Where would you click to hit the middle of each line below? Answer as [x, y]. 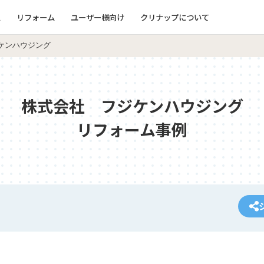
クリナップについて [174, 17]
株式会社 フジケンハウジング [132, 106]
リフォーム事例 [132, 129]
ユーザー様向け [97, 17]
